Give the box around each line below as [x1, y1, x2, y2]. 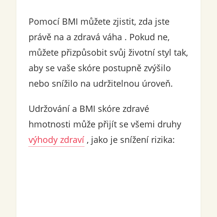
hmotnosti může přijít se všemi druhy [28, 118, 181, 130]
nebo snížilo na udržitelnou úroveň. [28, 77, 173, 90]
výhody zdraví [28, 134, 84, 146]
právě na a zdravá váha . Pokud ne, [28, 31, 170, 43]
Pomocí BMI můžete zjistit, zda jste [28, 15, 170, 28]
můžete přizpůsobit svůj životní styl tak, [28, 46, 188, 59]
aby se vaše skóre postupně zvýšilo [28, 62, 171, 74]
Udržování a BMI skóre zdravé [28, 103, 149, 115]
